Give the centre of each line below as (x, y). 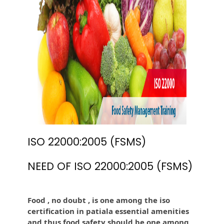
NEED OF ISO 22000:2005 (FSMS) (110, 166)
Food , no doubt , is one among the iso (99, 200)
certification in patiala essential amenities (108, 211)
